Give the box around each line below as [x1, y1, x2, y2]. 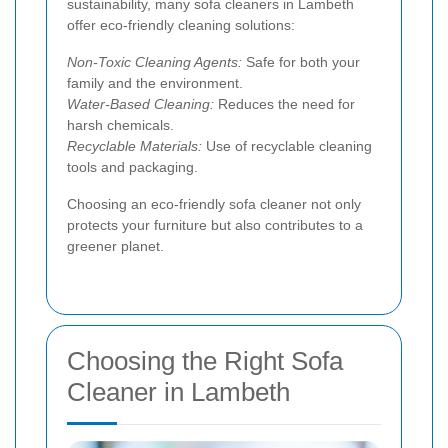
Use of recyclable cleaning [202, 137, 372, 154]
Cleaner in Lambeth [67, 376, 290, 407]
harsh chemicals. [67, 116, 174, 133]
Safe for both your [242, 53, 360, 70]
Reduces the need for [214, 95, 355, 112]
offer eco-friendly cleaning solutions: [67, 16, 295, 33]
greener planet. [67, 237, 164, 254]
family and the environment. [67, 74, 243, 91]
